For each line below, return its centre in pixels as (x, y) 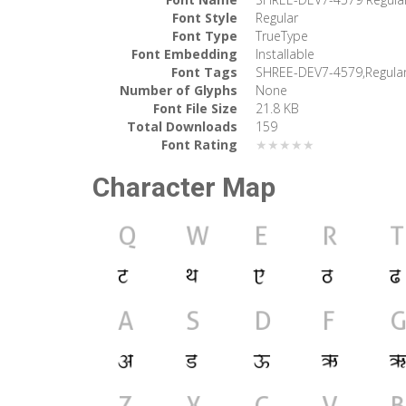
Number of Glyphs (179, 90)
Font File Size (195, 108)
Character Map (184, 187)
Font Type (205, 35)
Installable (285, 53)
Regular (277, 17)
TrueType (282, 35)
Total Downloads (182, 126)
